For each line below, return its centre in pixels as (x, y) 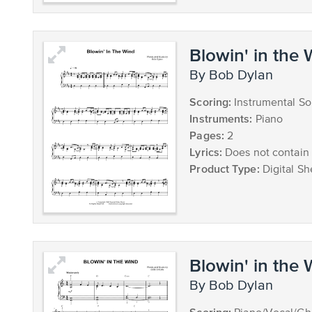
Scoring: (211, 101)
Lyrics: (206, 151)
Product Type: (225, 168)
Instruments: (221, 118)
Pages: (207, 135)
